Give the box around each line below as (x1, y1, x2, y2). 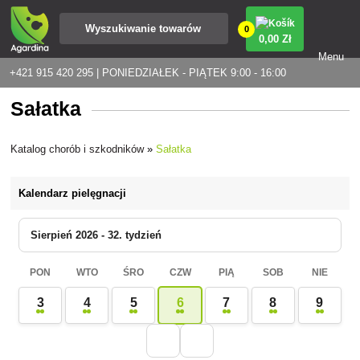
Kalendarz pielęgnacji (18, 186, 127, 199)
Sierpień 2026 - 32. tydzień (31, 228, 162, 241)
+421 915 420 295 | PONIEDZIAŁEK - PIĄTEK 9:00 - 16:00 (10, 67, 286, 79)
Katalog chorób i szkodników (10, 142, 145, 155)
